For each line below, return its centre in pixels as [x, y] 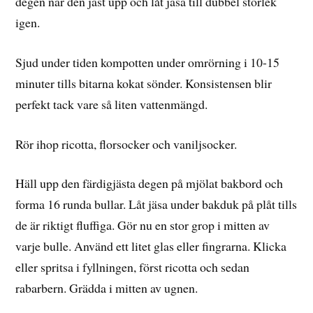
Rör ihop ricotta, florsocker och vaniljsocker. [126, 144]
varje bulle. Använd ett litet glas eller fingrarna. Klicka [151, 246]
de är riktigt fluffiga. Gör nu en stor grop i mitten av [143, 225]
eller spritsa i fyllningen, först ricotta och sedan [133, 267]
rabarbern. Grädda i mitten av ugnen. [107, 288]
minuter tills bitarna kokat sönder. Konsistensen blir [144, 83]
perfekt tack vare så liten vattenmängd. [112, 104]
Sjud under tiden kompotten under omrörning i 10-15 [148, 62]
